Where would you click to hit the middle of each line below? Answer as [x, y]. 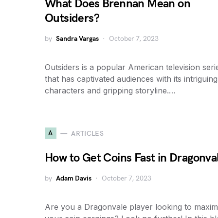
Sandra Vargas [77, 39]
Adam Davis [74, 178]
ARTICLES [88, 133]
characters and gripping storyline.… [110, 91]
